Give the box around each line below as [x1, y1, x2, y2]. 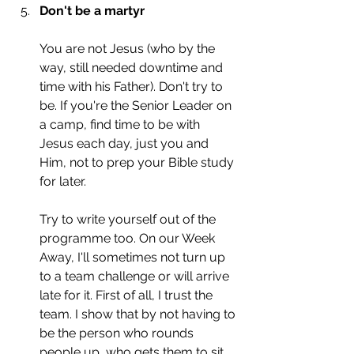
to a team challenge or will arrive [40, 268, 232, 284]
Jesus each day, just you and [40, 135, 212, 151]
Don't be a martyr [40, 2, 145, 18]
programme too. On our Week [40, 230, 218, 246]
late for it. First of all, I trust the [40, 287, 216, 303]
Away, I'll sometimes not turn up [40, 249, 228, 265]
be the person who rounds [40, 325, 197, 341]
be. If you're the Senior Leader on [40, 97, 235, 113]
